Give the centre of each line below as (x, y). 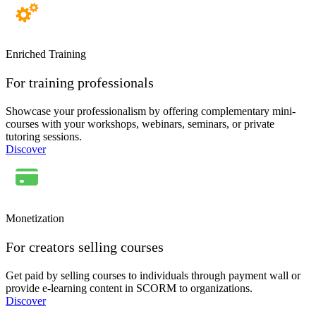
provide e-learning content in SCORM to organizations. (129, 288)
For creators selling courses (85, 247)
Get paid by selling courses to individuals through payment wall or (153, 275)
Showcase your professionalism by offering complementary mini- (151, 111)
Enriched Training (46, 54)
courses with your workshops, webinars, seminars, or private (140, 123)
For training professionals (80, 82)
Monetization (35, 218)
